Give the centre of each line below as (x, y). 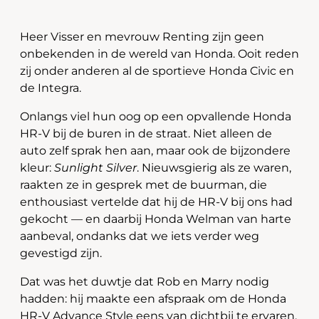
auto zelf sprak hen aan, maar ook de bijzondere (155, 151)
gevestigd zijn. (61, 253)
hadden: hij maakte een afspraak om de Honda (153, 299)
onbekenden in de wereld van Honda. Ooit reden (159, 54)
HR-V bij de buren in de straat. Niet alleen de (146, 134)
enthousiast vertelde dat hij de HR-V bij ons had (156, 202)
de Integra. (51, 88)
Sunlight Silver (95, 168)
